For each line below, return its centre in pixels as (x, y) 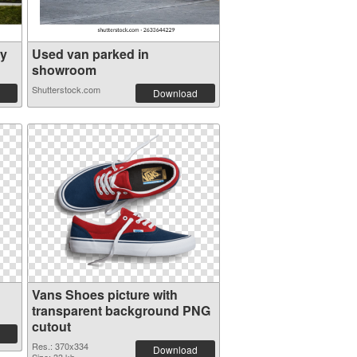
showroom (64, 70)
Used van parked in (90, 54)
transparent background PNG (121, 310)
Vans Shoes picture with (104, 294)
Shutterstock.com (66, 89)
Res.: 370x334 (60, 346)
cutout (51, 326)
